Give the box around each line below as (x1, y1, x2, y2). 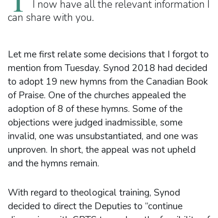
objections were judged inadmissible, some (8, 116, 182, 129)
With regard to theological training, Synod (8, 186, 180, 199)
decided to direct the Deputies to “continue (8, 200, 182, 213)
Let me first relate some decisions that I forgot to (8, 48, 209, 61)
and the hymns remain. (8, 157, 99, 170)
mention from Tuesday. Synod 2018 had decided (8, 61, 207, 74)
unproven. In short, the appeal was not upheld (8, 143, 196, 156)
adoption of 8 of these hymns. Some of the (8, 102, 182, 115)
